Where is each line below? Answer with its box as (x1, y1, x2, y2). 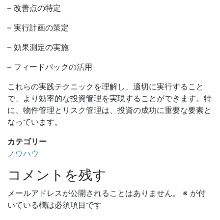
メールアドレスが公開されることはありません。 (7, 188, 180, 198)
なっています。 (7, 117, 62, 127)
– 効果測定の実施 (7, 42, 69, 52)
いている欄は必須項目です (7, 200, 102, 210)
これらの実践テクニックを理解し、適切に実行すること (7, 82, 204, 91)
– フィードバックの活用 (7, 62, 92, 72)
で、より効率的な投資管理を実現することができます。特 (7, 93, 212, 103)
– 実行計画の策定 (7, 23, 69, 32)
